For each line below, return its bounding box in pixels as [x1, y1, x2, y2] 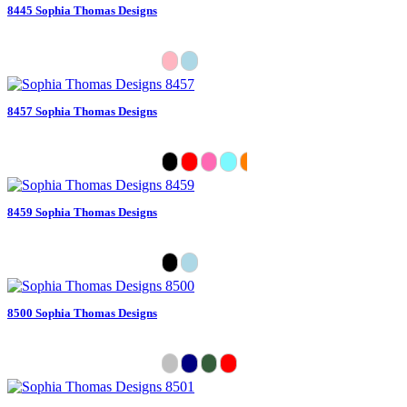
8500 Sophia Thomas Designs [7, 305, 157, 320]
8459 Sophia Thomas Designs [7, 204, 157, 219]
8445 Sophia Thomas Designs [7, 3, 157, 17]
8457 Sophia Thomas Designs [7, 104, 157, 118]
